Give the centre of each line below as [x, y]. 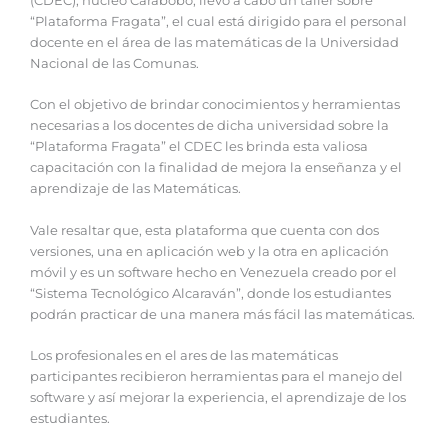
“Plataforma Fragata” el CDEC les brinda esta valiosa [199, 147]
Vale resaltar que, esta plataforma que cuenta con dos [204, 230]
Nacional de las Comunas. [114, 63]
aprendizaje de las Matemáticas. [137, 189]
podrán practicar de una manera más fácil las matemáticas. [224, 314]
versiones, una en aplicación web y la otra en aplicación [209, 251]
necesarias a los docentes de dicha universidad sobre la [209, 126]
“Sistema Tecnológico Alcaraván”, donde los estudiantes [210, 293]
